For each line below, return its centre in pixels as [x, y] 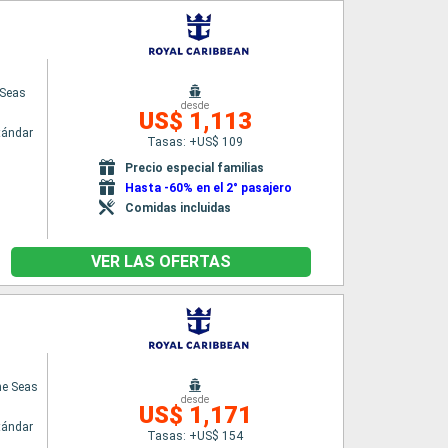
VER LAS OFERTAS [161, 261]
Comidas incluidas [177, 207]
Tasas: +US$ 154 [195, 435]
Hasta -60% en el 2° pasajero [208, 187]
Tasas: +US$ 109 [195, 141]
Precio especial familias [194, 167]
